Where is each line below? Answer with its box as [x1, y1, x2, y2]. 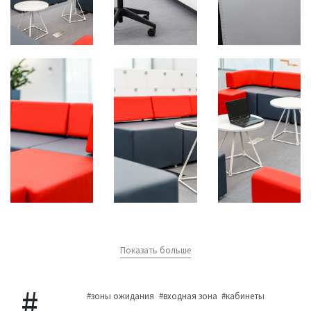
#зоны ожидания [87, 290, 155, 303]
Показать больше [120, 244, 191, 256]
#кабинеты [221, 290, 265, 303]
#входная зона [158, 290, 217, 303]
